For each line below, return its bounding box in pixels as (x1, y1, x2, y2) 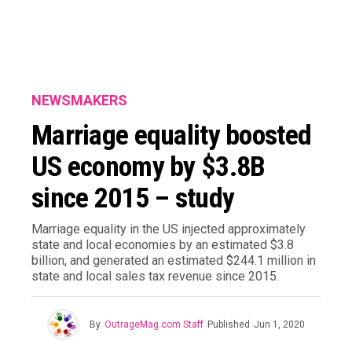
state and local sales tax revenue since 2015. (31, 269, 279, 284)
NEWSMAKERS (31, 92, 127, 108)
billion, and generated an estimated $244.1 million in (31, 253, 316, 268)
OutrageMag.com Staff (104, 319, 203, 330)
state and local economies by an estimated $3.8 (31, 237, 294, 252)
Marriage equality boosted (31, 119, 312, 152)
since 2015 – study (31, 181, 235, 214)
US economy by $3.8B (31, 150, 266, 183)
